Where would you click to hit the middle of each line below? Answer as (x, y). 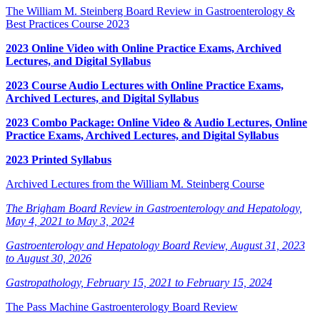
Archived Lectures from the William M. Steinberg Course (135, 184)
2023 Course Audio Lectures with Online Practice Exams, (145, 85)
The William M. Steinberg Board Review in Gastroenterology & (150, 11)
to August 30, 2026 (49, 258)
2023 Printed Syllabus (59, 159)
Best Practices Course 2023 (67, 24)
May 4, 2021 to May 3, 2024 (70, 221)
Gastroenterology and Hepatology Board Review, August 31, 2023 (155, 245)
